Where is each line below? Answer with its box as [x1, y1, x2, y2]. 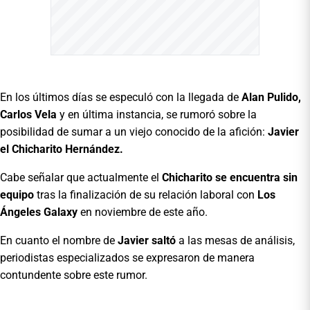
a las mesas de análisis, [179, 233, 295, 247]
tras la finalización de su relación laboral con [34, 188, 255, 201]
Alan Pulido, [239, 90, 301, 104]
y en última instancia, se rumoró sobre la [57, 107, 257, 121]
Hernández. [65, 142, 123, 156]
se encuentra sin [215, 170, 298, 184]
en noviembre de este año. [77, 205, 208, 219]
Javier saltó [115, 233, 179, 247]
